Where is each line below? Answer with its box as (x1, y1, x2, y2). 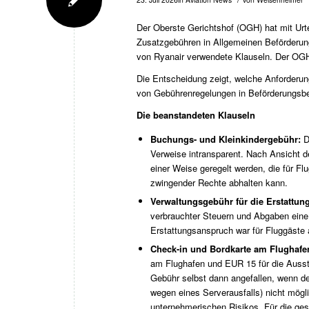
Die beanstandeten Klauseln (137, 108, 255, 121)
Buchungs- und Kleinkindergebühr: (150, 132, 303, 146)
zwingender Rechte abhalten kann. (150, 175, 288, 189)
